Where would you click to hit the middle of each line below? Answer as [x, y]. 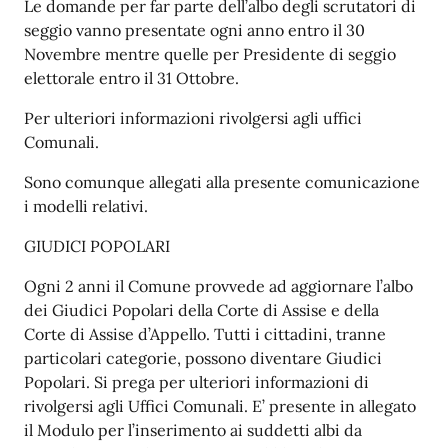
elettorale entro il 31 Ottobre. [131, 78]
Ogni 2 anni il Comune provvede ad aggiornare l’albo [218, 286]
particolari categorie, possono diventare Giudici [203, 358]
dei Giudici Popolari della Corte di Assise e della [201, 310]
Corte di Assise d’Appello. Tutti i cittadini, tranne [205, 334]
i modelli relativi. [86, 206]
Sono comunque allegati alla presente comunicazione [222, 182]
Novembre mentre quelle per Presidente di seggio [210, 54]
